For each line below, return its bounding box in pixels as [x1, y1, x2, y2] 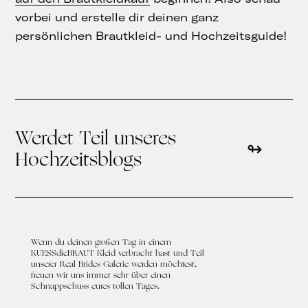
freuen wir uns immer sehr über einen [30, 268, 170, 282]
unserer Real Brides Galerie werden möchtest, [30, 257, 197, 271]
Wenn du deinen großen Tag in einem [30, 235, 171, 249]
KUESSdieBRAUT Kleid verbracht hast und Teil [30, 246, 204, 260]
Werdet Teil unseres [15, 124, 177, 153]
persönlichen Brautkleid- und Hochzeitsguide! [15, 29, 287, 43]
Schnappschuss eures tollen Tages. [30, 279, 159, 293]
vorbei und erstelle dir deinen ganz [15, 10, 219, 25]
